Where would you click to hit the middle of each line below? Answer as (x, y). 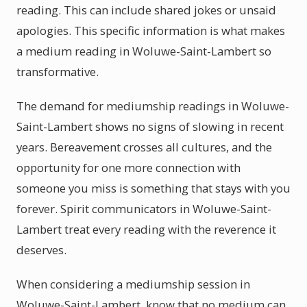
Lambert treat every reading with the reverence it (146, 229)
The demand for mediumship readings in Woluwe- (153, 106)
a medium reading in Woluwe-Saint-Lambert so (144, 51)
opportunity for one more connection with (128, 168)
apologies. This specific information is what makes (151, 30)
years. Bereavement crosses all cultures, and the (144, 147)
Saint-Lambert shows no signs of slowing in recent (150, 126)
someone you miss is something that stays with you (153, 188)
